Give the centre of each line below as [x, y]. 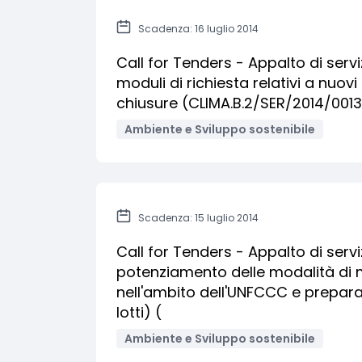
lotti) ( [139, 312]
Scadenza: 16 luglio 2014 [198, 29]
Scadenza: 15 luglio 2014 [198, 218]
